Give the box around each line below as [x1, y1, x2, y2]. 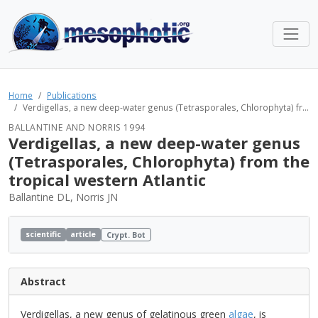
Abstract [21, 275, 66, 289]
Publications [47, 89, 97, 101]
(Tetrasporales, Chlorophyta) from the [9, 151, 309, 172]
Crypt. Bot [106, 229, 146, 240]
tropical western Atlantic [9, 170, 206, 190]
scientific [25, 229, 61, 239]
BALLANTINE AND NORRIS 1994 [9, 121, 146, 133]
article [70, 229, 97, 239]
